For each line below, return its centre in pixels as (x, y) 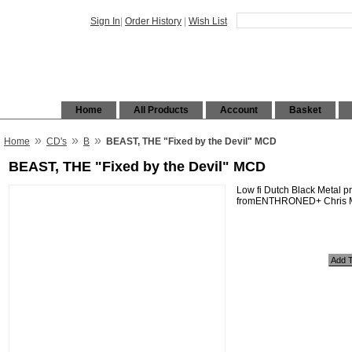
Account (239, 110)
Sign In (105, 21)
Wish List (208, 21)
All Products (161, 110)
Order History (153, 21)
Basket (305, 110)
